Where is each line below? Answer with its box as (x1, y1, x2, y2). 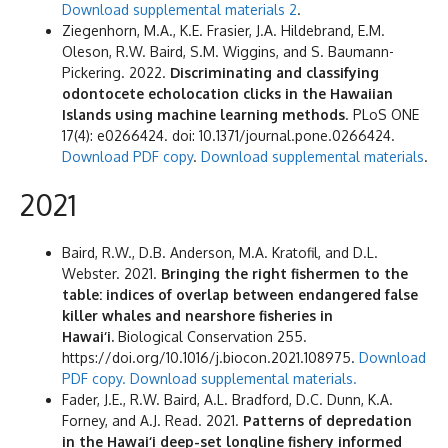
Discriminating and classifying (170, 64, 379, 82)
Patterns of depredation (243, 412, 412, 430)
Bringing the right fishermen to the (161, 265, 408, 283)
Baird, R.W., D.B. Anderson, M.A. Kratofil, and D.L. (62, 244, 378, 262)
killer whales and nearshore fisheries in (62, 307, 333, 325)
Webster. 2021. (62, 265, 161, 283)
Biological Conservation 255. (118, 328, 307, 346)
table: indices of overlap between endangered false (62, 286, 418, 304)
